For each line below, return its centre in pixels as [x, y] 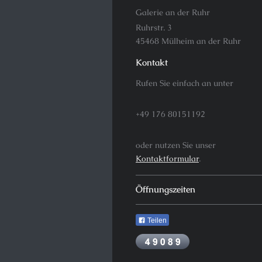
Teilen [156, 220]
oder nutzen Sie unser [176, 145]
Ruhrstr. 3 [154, 28]
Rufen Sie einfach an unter [185, 83]
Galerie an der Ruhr [173, 12]
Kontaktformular [167, 159]
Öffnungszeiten [166, 189]
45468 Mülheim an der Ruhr [188, 41]
